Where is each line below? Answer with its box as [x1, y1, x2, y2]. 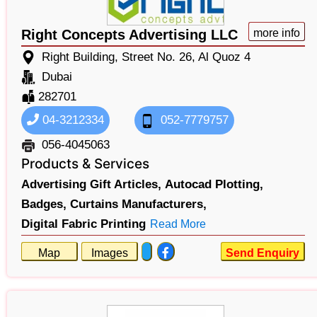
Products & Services [21, 156, 149, 173]
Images [91, 247, 128, 260]
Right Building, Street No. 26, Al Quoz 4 [42, 50, 250, 64]
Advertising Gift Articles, [21, 178, 161, 192]
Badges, [21, 197, 67, 212]
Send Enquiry [225, 247, 299, 260]
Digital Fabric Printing [21, 217, 146, 231]
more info [253, 27, 300, 40]
